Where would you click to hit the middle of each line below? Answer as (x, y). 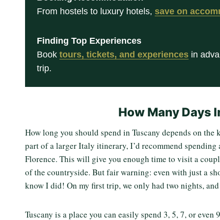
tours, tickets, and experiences (124, 55)
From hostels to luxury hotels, (96, 12)
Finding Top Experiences (89, 41)
